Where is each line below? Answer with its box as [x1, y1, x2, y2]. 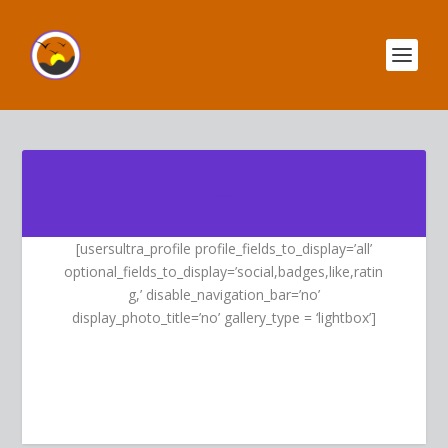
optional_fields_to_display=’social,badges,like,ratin [64, 262, 384, 281]
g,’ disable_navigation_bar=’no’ [127, 285, 320, 304]
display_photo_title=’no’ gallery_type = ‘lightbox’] [71, 308, 376, 327]
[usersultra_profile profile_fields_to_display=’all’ [75, 239, 372, 258]
